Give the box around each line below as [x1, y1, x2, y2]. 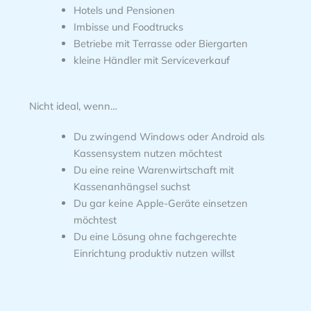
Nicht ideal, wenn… [28, 99, 117, 112]
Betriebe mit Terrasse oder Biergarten [73, 36, 248, 50]
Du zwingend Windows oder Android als [73, 129, 264, 143]
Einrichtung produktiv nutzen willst [73, 246, 235, 260]
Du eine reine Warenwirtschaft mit [73, 162, 234, 176]
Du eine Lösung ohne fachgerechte [73, 229, 237, 243]
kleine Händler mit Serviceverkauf [73, 53, 230, 67]
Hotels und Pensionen [73, 3, 175, 17]
